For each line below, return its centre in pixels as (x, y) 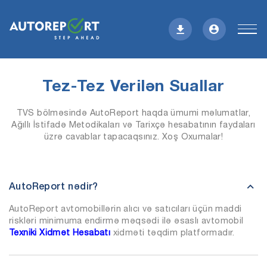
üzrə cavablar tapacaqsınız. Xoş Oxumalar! (133, 136)
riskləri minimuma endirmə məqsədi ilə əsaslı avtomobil (126, 220)
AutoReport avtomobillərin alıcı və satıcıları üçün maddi (125, 208)
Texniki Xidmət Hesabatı (60, 232)
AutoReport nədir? (54, 186)
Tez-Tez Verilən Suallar (133, 85)
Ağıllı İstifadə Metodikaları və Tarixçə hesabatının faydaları (133, 124)
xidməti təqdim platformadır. (174, 232)
